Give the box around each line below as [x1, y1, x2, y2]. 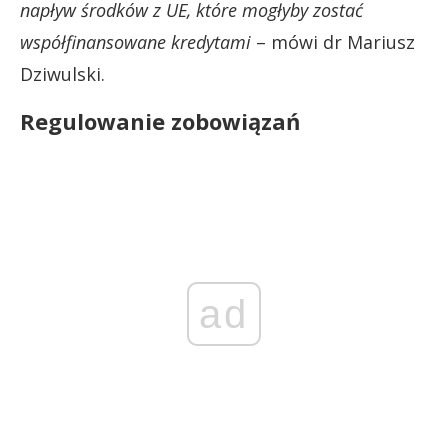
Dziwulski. [20, 61, 105, 86]
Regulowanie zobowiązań [20, 105, 300, 136]
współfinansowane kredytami [20, 29, 251, 54]
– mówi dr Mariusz [251, 29, 415, 54]
